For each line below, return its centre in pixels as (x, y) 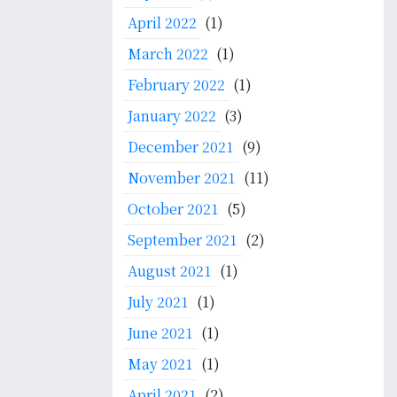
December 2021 (181, 147)
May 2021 (160, 364)
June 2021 (160, 333)
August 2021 (170, 271)
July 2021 (158, 302)
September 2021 (183, 240)
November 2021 (182, 178)
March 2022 (168, 54)
